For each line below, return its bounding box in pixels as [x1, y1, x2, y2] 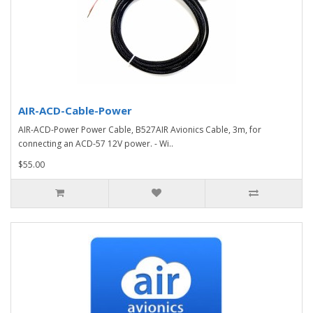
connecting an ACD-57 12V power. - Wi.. [18, 137, 173, 150]
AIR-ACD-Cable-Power [18, 103, 132, 117]
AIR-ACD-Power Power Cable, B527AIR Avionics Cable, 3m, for [18, 123, 261, 136]
